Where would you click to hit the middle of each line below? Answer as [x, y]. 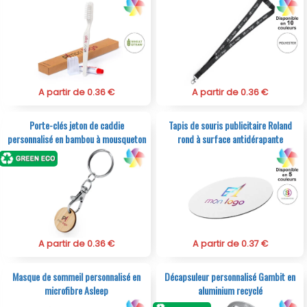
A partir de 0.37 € [230, 243]
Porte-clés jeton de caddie [76, 125]
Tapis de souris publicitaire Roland [230, 125]
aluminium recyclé [230, 290]
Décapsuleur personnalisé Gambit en [230, 276]
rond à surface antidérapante [230, 138]
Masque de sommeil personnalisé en [77, 276]
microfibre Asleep [77, 290]
